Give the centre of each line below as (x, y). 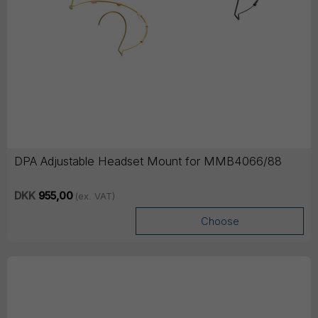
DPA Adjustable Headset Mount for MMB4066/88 (148, 161)
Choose (220, 222)
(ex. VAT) (95, 196)
